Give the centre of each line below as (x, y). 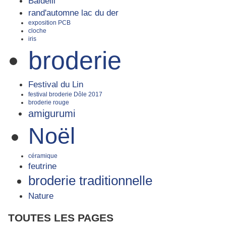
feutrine (42, 166)
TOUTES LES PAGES (61, 218)
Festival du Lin (56, 84)
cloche (37, 31)
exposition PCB (49, 22)
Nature (41, 195)
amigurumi (52, 113)
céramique (43, 156)
